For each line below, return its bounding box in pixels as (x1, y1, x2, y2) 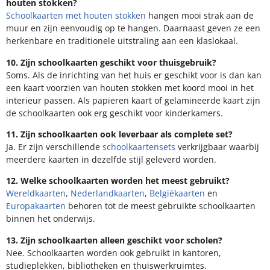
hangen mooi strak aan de (146, 10, 254, 22)
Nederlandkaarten (71, 187, 145, 199)
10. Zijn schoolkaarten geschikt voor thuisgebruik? (6, 56, 216, 68)
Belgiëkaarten (149, 187, 205, 199)
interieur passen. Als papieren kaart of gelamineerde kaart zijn (6, 94, 260, 106)
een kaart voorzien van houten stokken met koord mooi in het (6, 81, 254, 93)
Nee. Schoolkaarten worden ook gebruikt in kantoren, (6, 246, 221, 259)
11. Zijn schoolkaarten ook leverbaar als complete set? (6, 128, 233, 140)
